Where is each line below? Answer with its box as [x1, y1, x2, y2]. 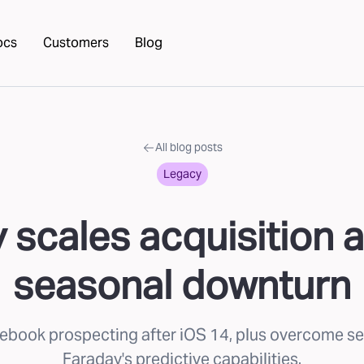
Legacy [162, 167, 201, 181]
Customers [43, 34, 109, 51]
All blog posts [154, 140, 223, 154]
